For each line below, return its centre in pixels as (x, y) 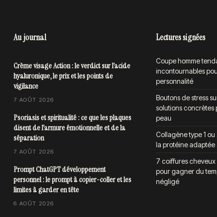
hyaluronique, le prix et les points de (63, 76)
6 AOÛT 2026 (34, 204)
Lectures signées (180, 38)
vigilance (26, 86)
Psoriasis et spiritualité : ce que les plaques (73, 118)
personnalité (174, 81)
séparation (29, 138)
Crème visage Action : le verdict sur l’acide (72, 66)
